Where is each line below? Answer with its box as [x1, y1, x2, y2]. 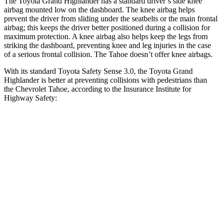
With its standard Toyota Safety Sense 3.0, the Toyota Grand [4, 66, 193, 75]
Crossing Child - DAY [123, 171, 182, 178]
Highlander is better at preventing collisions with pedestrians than [4, 75, 207, 84]
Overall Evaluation [34, 148, 85, 156]
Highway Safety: [4, 93, 57, 102]
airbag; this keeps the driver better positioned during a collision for [4, 23, 210, 32]
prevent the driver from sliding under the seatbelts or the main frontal [4, 14, 218, 23]
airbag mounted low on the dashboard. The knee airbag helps [4, 5, 195, 14]
